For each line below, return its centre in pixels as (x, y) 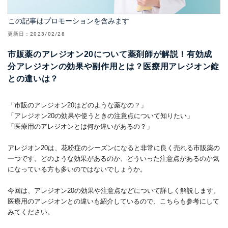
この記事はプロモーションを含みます (69, 21)
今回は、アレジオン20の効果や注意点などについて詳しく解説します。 (114, 191)
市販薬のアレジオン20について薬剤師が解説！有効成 (110, 54)
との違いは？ (33, 78)
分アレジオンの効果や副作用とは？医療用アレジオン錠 (113, 66)
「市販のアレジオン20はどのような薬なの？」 (77, 105)
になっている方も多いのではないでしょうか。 (77, 169)
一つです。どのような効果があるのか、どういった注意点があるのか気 (113, 159)
